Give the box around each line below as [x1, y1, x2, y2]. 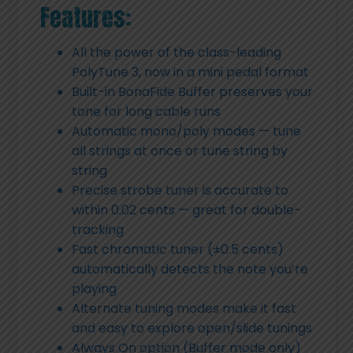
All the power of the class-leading [72, 43, 281, 61]
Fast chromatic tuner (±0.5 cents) [72, 240, 284, 258]
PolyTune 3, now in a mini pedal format [72, 62, 309, 81]
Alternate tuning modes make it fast [72, 299, 296, 318]
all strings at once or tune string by [72, 141, 288, 160]
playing [72, 279, 117, 298]
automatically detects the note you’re [72, 259, 308, 278]
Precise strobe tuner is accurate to [72, 180, 288, 199]
